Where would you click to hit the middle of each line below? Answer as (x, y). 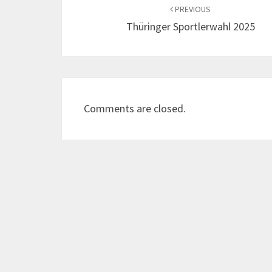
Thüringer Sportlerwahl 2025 (190, 26)
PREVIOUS (192, 9)
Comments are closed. (135, 108)
